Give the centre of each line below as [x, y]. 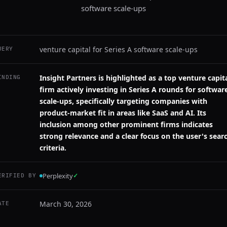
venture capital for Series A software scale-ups [119, 49]
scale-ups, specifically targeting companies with [123, 101]
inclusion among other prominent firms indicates [126, 124]
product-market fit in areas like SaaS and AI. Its [123, 113]
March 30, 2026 [66, 204]
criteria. [53, 148]
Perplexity [58, 176]
